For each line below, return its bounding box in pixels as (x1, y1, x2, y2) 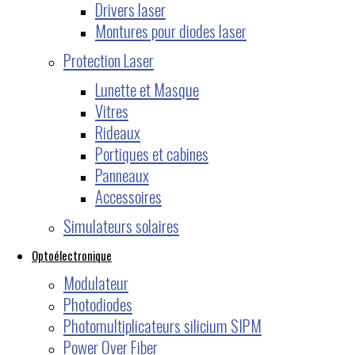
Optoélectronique (32, 246, 112, 264)
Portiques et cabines (95, 140, 208, 166)
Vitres (95, 97, 128, 123)
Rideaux (95, 119, 140, 144)
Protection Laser (63, 47, 154, 72)
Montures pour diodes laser (95, 17, 246, 43)
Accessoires (95, 183, 162, 208)
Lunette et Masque (95, 76, 199, 101)
